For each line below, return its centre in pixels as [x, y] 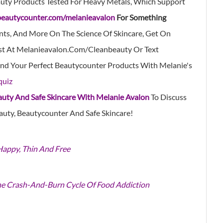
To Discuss [168, 97]
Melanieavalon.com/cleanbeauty [74, 49]
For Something [141, 17]
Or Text [146, 49]
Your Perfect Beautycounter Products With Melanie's [101, 65]
